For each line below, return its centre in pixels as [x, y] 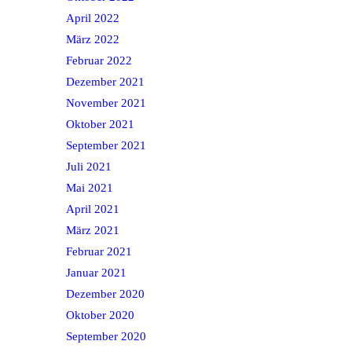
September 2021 [106, 145]
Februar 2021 [99, 251]
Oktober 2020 [100, 315]
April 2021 [93, 209]
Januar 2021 [96, 272]
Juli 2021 [89, 166]
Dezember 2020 [105, 293]
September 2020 [106, 336]
